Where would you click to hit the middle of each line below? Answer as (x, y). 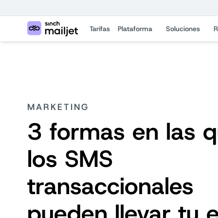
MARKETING (58, 107)
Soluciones (183, 29)
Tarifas (100, 29)
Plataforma (135, 29)
